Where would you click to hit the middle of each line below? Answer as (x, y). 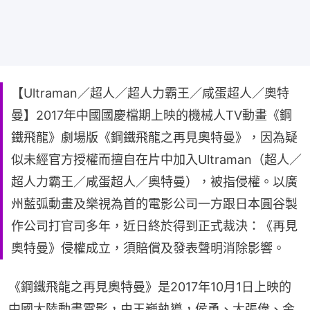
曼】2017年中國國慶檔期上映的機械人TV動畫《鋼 (152, 115)
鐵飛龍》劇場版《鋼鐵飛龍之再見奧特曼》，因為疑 (154, 137)
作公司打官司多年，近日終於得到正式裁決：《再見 (154, 226)
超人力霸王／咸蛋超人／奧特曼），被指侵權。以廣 (154, 181)
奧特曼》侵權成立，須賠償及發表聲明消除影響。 (148, 248)
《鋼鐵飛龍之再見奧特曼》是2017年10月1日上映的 (150, 286)
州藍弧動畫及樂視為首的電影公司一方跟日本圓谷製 (154, 203)
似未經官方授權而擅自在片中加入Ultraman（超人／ (156, 159)
